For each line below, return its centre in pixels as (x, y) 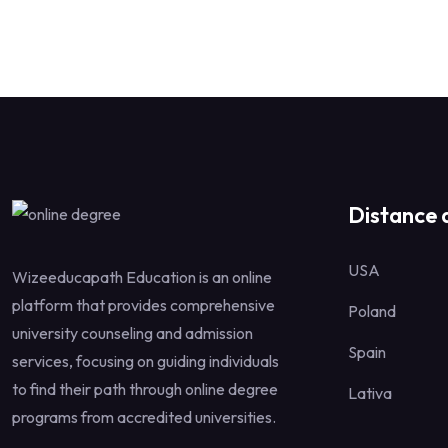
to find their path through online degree (145, 388)
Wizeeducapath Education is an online (142, 276)
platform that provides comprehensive (143, 304)
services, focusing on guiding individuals (145, 360)
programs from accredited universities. (144, 416)
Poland (372, 311)
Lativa (370, 393)
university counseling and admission (132, 332)
